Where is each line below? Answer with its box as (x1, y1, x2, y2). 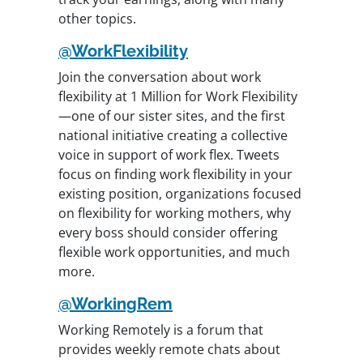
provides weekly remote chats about (58, 340, 280, 359)
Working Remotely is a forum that (58, 321, 263, 340)
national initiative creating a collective (58, 126, 288, 145)
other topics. (58, 10, 136, 28)
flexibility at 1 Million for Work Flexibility (58, 88, 297, 106)
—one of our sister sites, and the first (58, 107, 285, 126)
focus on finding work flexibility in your (58, 165, 293, 184)
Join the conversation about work (58, 68, 261, 87)
